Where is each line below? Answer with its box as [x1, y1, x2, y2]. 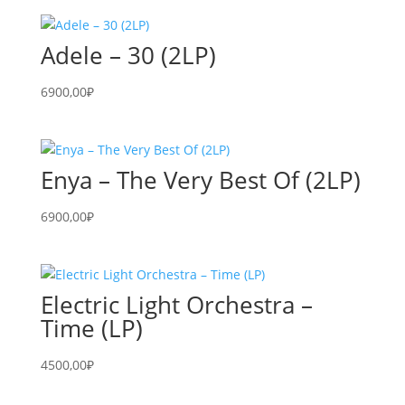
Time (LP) [40, 312, 143, 345]
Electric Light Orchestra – [40, 288, 313, 322]
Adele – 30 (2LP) [40, 39, 216, 71]
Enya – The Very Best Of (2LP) [40, 164, 361, 197]
